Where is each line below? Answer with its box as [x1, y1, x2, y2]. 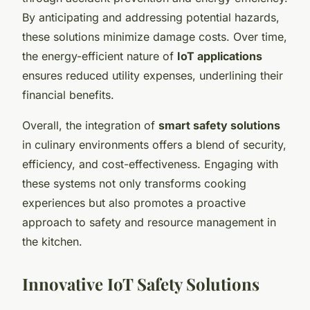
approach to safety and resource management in [22, 215, 276, 229]
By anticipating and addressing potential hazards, [22, 10, 280, 24]
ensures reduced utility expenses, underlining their [22, 68, 283, 82]
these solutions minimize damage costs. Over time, [22, 29, 287, 44]
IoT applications [177, 48, 262, 63]
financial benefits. [22, 87, 114, 102]
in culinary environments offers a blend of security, [22, 137, 286, 152]
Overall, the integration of [22, 118, 158, 132]
